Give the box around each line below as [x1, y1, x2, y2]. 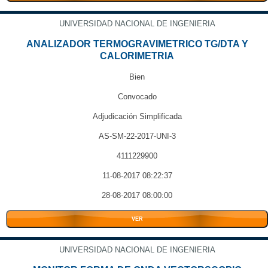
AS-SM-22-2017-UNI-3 [98, 132, 176, 141]
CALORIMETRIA [100, 51, 174, 61]
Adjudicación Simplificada [92, 112, 182, 121]
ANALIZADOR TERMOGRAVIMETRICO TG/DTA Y [26, 39, 248, 49]
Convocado [117, 92, 157, 101]
